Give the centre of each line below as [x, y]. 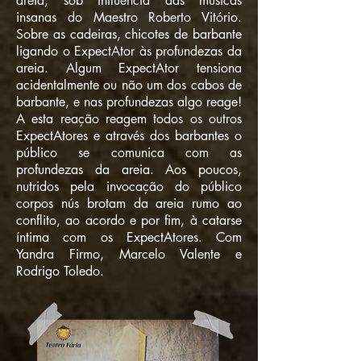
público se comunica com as [129, 153]
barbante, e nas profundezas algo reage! [129, 102]
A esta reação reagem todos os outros [129, 119]
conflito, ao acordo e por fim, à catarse [129, 220]
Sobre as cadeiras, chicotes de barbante [129, 34]
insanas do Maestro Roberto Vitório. [129, 17]
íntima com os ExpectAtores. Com [129, 237]
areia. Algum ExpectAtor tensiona [129, 68]
